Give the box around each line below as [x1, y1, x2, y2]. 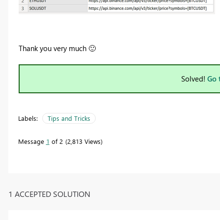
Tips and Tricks [47, 114, 90, 123]
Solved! [181, 74, 207, 84]
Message [18, 137, 46, 146]
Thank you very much [18, 43, 88, 54]
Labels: [18, 114, 38, 123]
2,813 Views [67, 137, 101, 146]
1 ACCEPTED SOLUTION [8, 188, 90, 199]
